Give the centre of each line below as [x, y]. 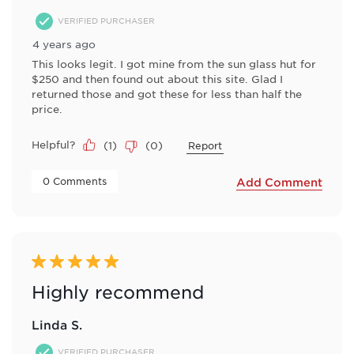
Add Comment [279, 183]
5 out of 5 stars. [77, 261]
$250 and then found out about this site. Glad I [157, 78]
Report [205, 146]
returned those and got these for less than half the [167, 93]
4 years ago [64, 43]
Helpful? [53, 144]
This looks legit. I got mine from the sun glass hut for [174, 63]
